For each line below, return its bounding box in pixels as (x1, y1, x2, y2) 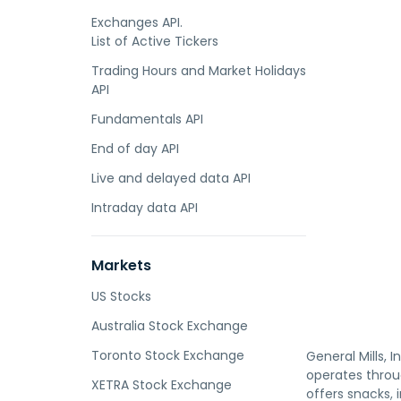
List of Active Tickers (91, 32, 218, 50)
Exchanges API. (91, 13, 183, 31)
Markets (91, 255, 151, 276)
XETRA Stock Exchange (91, 376, 232, 394)
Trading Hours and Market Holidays (91, 62, 306, 80)
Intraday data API (91, 199, 198, 217)
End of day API (91, 140, 179, 158)
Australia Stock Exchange (91, 317, 248, 335)
